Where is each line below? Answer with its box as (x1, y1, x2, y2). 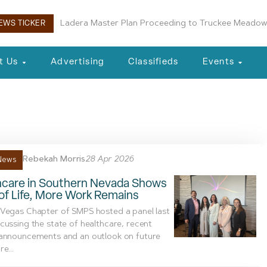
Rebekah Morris (23, 156, 86, 164)
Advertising (51, 58, 105, 67)
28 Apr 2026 (85, 156, 134, 164)
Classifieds (128, 58, 179, 67)
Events (202, 58, 235, 67)
